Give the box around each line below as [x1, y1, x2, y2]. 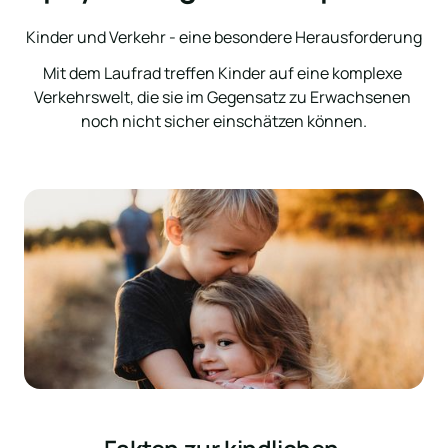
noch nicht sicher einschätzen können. [81, 109, 367, 132]
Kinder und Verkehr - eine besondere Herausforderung [26, 25, 422, 48]
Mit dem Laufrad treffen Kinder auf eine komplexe [43, 61, 402, 84]
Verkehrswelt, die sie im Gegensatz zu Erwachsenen [34, 85, 411, 108]
